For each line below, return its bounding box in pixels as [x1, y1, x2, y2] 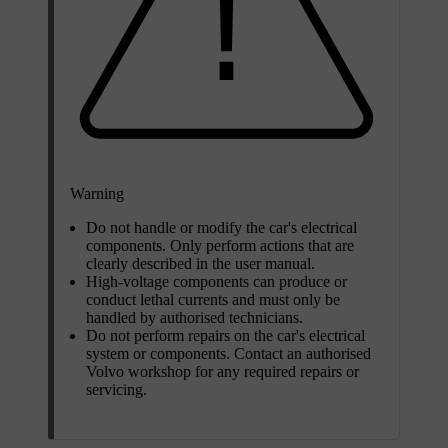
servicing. [86, 380, 147, 398]
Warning [70, 184, 124, 202]
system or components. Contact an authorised [86, 344, 371, 362]
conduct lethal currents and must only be [86, 290, 340, 308]
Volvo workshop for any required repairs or [86, 362, 359, 380]
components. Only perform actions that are [86, 236, 354, 254]
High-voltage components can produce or [86, 272, 347, 290]
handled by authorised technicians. [86, 308, 303, 326]
